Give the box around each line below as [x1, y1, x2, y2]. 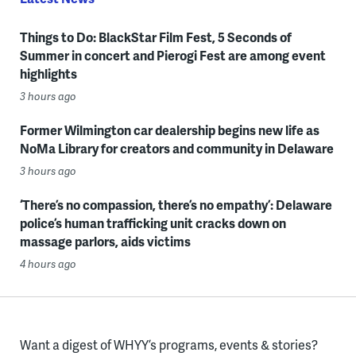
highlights [19, 64, 77, 83]
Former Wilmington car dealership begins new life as [19, 121, 319, 140]
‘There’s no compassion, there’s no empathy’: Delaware [19, 195, 332, 215]
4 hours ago [19, 257, 76, 272]
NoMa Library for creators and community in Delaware [19, 139, 334, 158]
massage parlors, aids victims [19, 232, 191, 251]
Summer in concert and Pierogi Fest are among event [19, 46, 326, 65]
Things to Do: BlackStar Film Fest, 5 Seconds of [19, 28, 292, 47]
